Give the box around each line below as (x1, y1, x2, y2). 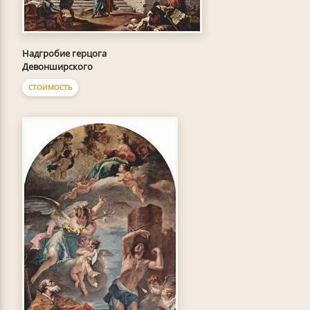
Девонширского (22, 60, 93, 73)
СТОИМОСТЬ (28, 82, 72, 92)
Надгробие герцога (22, 46, 107, 60)
